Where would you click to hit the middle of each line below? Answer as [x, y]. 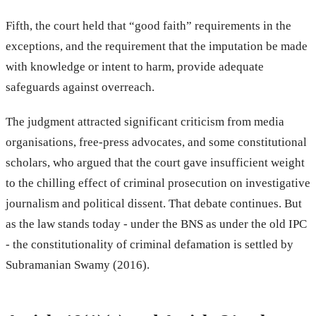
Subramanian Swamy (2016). [78, 265]
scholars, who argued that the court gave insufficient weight [155, 162]
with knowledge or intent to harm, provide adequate [135, 66]
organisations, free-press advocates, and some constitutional [156, 142]
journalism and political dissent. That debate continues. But [154, 203]
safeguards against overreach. [80, 87]
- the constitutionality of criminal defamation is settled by [150, 244]
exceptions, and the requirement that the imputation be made [157, 46]
